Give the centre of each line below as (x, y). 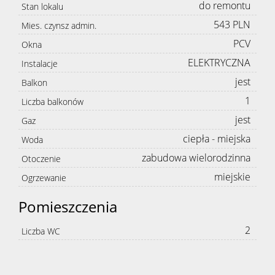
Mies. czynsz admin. (59, 26)
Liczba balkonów (52, 102)
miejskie (232, 177)
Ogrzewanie (44, 178)
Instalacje (40, 64)
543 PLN (232, 25)
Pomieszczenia (68, 207)
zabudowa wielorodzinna (196, 158)
